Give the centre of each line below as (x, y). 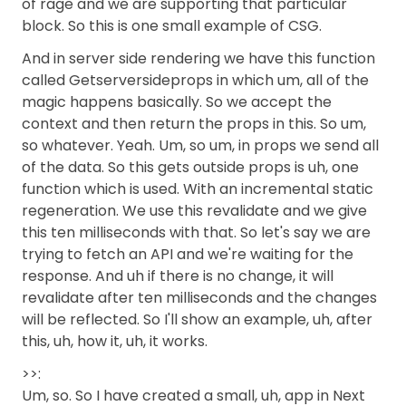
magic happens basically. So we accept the (177, 102)
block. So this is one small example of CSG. (172, 26)
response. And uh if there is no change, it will (178, 276)
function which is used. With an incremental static (198, 189)
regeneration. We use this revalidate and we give (194, 211)
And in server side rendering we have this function (198, 58)
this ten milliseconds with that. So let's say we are (196, 232)
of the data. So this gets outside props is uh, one (190, 167)
